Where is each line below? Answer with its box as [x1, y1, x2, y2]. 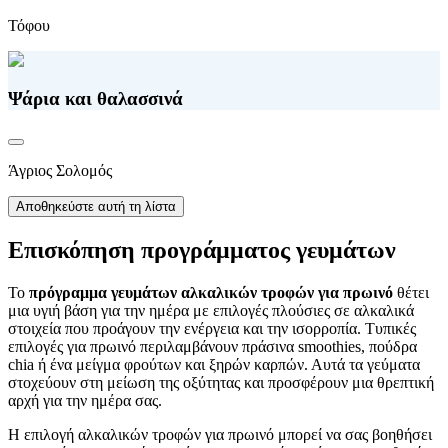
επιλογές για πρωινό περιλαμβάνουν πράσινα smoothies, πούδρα [8, 338, 417, 356]
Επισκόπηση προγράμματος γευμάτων [8, 237, 396, 264]
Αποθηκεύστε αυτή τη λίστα [16, 199, 176, 215]
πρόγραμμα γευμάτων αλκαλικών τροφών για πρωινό [29, 284, 393, 302]
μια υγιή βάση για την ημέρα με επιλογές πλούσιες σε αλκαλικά [8, 302, 414, 320]
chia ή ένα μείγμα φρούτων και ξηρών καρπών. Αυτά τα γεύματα [8, 356, 420, 374]
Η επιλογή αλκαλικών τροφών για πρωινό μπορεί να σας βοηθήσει [8, 426, 432, 444]
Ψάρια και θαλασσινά [8, 87, 183, 109]
